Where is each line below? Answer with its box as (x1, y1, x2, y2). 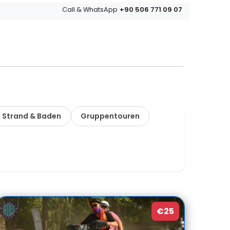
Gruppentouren (80, 111, 140, 121)
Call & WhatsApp (62, 5, 118, 14)
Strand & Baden (2, 111, 61, 121)
